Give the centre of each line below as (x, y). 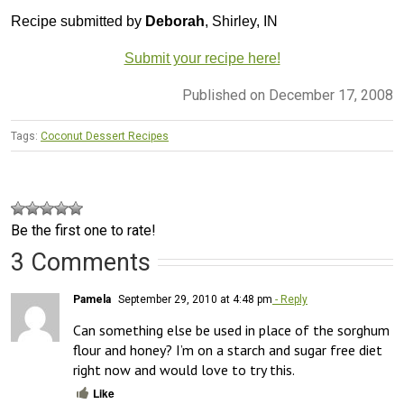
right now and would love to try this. (184, 370)
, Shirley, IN (241, 22)
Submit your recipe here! (202, 59)
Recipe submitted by (78, 22)
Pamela (92, 300)
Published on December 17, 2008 (288, 96)
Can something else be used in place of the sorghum (231, 331)
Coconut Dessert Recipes (105, 137)
